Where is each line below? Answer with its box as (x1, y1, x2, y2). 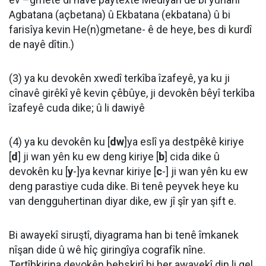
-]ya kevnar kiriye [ (73, 165, 156, 178)
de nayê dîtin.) (9, 38, 74, 50)
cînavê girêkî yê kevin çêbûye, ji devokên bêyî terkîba (9, 87, 255, 99)
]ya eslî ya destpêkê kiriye (124, 135, 244, 148)
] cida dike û (164, 150, 220, 163)
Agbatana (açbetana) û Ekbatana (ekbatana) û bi (9, 8, 230, 21)
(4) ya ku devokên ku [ (9, 135, 110, 148)
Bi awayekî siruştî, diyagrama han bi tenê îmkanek (9, 229, 239, 241)
